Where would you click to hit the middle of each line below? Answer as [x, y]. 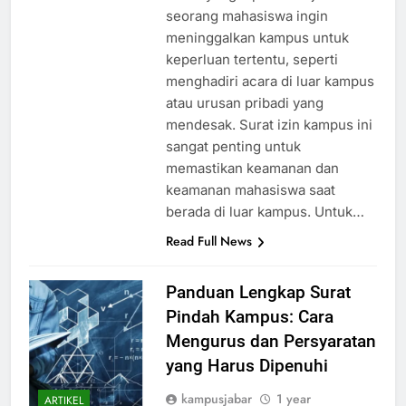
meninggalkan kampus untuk [257, 54]
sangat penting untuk [233, 163]
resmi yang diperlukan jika [249, 11]
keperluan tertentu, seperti [251, 76]
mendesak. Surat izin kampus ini [269, 141]
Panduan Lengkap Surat [258, 309]
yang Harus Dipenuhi [246, 382]
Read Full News [208, 258]
